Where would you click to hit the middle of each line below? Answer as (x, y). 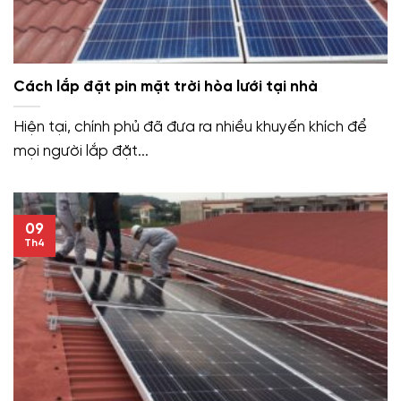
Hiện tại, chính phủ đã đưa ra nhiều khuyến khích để (190, 127)
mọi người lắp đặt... (81, 151)
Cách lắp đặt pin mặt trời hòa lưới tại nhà (166, 87)
